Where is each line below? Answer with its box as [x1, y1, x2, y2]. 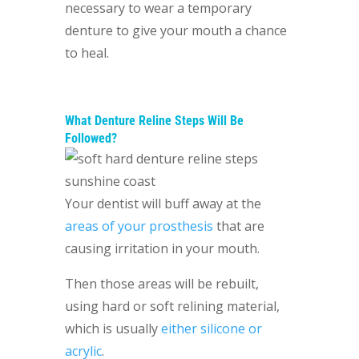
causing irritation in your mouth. [64, 240, 260, 257]
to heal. [64, 44, 112, 62]
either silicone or [160, 320, 262, 337]
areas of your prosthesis [64, 217, 213, 235]
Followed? [64, 131, 117, 146]
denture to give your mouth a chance [64, 22, 287, 39]
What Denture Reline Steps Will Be [64, 113, 244, 128]
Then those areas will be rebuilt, [64, 275, 259, 292]
